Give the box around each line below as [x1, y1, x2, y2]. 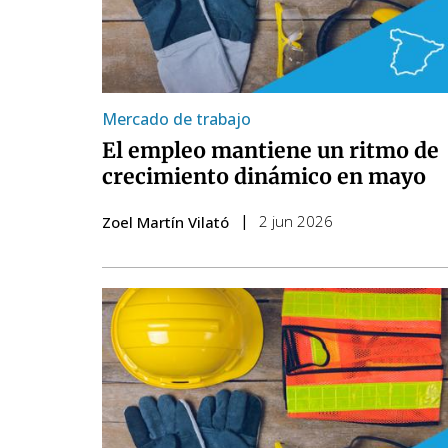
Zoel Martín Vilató [102, 212, 229, 233]
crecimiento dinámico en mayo [102, 163, 426, 191]
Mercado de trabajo [102, 108, 251, 131]
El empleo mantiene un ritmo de [102, 137, 439, 165]
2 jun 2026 [259, 211, 333, 232]
